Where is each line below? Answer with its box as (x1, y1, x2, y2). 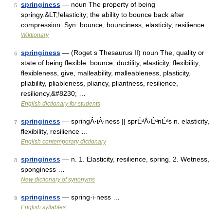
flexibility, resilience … (21, 127, 88, 135)
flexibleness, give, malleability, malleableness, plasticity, (21, 69, 191, 77)
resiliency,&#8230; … (21, 90, 86, 97)
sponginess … (21, 165, 65, 173)
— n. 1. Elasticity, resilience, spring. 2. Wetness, (60, 155, 209, 163)
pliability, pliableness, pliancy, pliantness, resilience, (21, 79, 178, 87)
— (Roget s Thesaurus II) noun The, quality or (60, 49, 204, 56)
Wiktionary (21, 32, 49, 38)
